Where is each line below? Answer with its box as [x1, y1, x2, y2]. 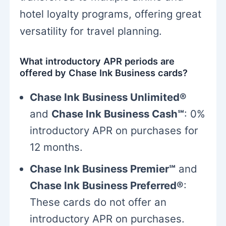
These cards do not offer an [30, 196, 167, 209]
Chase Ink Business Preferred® [30, 179, 184, 192]
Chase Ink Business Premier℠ [30, 162, 176, 176]
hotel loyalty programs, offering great [20, 8, 202, 21]
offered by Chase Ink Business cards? [20, 67, 188, 78]
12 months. [30, 141, 83, 154]
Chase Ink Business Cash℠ [51, 107, 185, 121]
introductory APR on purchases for [30, 124, 199, 137]
